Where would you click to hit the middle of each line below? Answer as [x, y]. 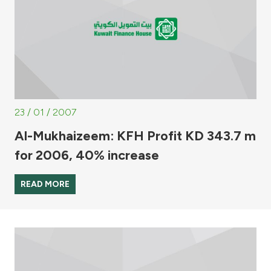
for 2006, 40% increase [87, 155]
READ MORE [45, 184]
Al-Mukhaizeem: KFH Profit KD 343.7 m [135, 136]
